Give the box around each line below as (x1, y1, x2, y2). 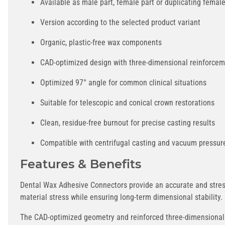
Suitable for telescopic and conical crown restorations (40, 97, 214, 107)
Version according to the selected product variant (40, 17, 200, 27)
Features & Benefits (20, 156, 141, 171)
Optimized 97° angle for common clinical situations (40, 77, 206, 87)
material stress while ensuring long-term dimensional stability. (20, 192, 222, 202)
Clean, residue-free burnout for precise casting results (40, 118, 215, 128)
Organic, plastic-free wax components (40, 37, 162, 47)
